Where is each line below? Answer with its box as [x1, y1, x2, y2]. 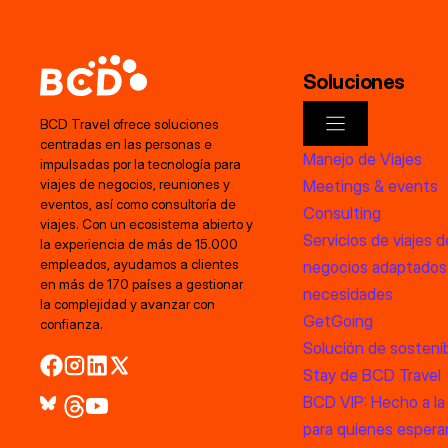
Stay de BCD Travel [302, 364, 441, 385]
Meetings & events [302, 175, 438, 196]
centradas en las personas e [40, 135, 212, 152]
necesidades [302, 283, 393, 304]
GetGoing [302, 310, 373, 331]
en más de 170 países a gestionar [40, 275, 243, 292]
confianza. [40, 315, 103, 332]
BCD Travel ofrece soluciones [40, 115, 219, 132]
